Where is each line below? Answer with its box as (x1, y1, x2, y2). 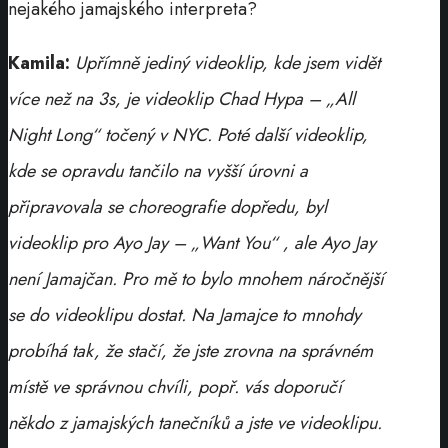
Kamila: (8, 49, 70, 76)
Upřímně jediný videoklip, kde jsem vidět (75, 49, 380, 76)
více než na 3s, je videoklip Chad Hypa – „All (8, 85, 355, 112)
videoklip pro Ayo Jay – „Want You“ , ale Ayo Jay (8, 229, 376, 256)
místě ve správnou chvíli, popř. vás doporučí (8, 373, 342, 400)
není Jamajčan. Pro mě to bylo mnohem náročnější (8, 265, 384, 292)
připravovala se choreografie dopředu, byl (8, 193, 327, 220)
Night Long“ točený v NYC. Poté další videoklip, (8, 121, 368, 148)
